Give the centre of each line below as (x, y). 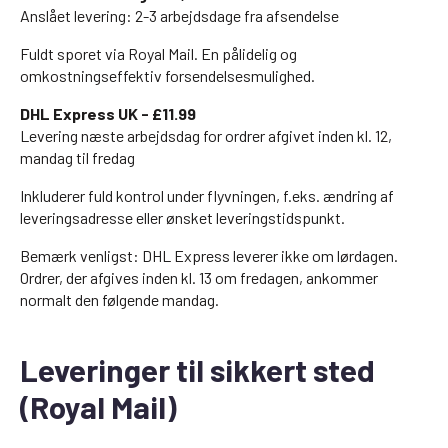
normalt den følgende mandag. (119, 299)
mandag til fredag (77, 157)
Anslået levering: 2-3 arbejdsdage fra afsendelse (179, 15)
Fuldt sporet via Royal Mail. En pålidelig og (158, 53)
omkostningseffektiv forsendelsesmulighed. (167, 75)
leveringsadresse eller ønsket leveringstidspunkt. (182, 217)
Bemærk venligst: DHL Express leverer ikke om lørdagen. (209, 255)
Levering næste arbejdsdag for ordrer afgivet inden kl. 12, (206, 135)
